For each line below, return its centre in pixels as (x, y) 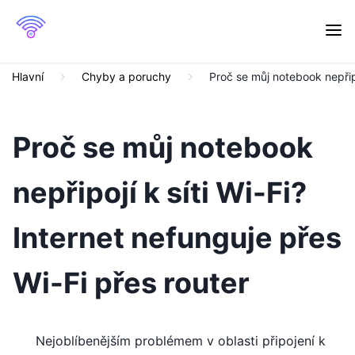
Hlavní (28, 76)
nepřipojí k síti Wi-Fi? (160, 193)
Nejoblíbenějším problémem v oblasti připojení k (181, 341)
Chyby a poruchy (126, 76)
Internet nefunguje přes (177, 238)
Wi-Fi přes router (131, 283)
